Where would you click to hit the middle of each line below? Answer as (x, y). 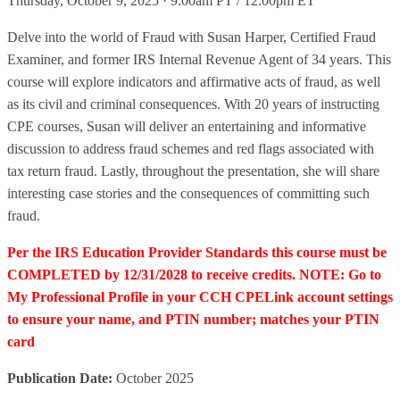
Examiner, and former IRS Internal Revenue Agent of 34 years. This (199, 59)
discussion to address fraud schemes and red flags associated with (191, 149)
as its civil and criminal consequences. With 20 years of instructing (193, 104)
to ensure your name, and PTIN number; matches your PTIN (193, 319)
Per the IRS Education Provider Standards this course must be (197, 252)
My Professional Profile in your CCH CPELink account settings (200, 297)
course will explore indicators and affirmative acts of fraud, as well (194, 82)
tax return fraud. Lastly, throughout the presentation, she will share (193, 171)
